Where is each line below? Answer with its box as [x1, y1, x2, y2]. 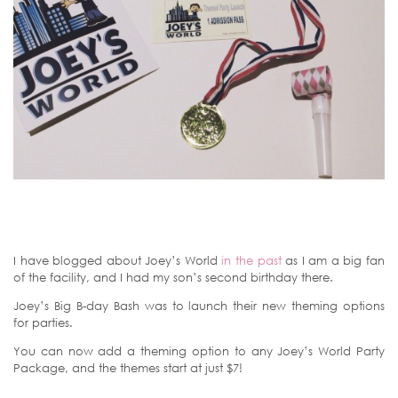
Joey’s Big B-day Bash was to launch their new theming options [13, 298, 385, 314]
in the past [221, 253, 286, 268]
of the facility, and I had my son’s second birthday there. [13, 270, 333, 285]
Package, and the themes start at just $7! [13, 361, 243, 376]
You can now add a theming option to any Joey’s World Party [13, 344, 385, 359]
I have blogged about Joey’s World [13, 253, 222, 268]
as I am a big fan [285, 253, 386, 268]
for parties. [13, 315, 73, 330]
